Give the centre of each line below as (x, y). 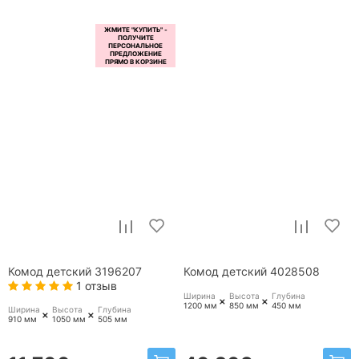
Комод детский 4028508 (252, 272)
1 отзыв (95, 286)
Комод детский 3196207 (75, 272)
